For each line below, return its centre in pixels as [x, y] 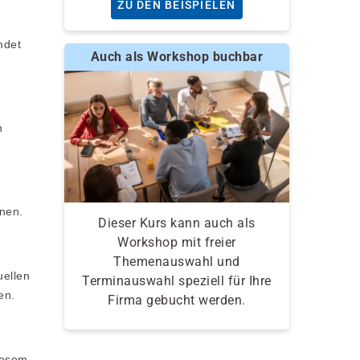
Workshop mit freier [177, 243]
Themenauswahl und [177, 262]
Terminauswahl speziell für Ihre [177, 281]
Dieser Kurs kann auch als [177, 223]
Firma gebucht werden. [177, 301]
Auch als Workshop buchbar [177, 57]
